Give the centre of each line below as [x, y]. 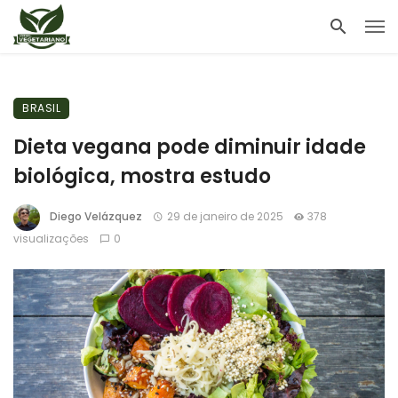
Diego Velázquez [96, 217]
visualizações [51, 239]
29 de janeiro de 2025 [225, 217]
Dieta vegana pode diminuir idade [190, 147]
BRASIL [41, 108]
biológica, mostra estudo [142, 176]
